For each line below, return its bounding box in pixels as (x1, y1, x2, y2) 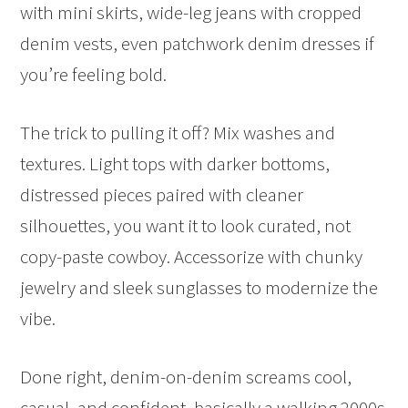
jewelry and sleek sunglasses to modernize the (20, 275, 379, 301)
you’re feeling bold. (20, 62, 168, 87)
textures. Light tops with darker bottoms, (20, 151, 331, 177)
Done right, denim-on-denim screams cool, (20, 364, 352, 390)
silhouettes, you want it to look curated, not (20, 213, 352, 239)
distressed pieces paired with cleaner (20, 182, 304, 208)
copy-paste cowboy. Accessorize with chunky (20, 244, 363, 270)
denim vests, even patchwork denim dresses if (20, 31, 375, 56)
